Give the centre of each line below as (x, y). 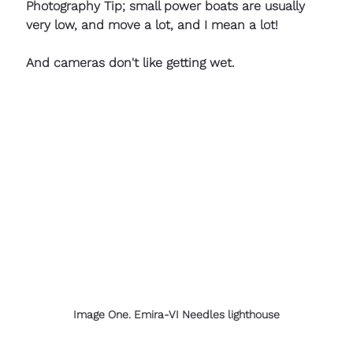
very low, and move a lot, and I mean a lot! (152, 25)
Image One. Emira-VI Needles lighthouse (176, 315)
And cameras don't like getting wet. (130, 63)
